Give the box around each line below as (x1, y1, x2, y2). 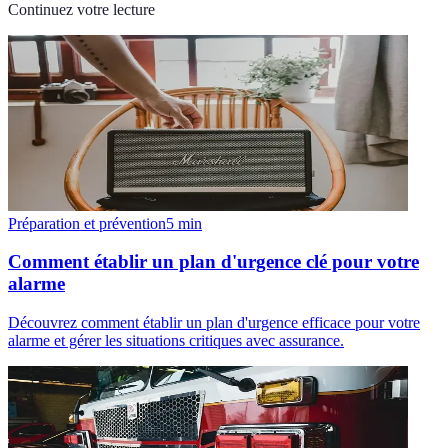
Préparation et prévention (8, 214, 166, 232)
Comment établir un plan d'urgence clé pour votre (8, 251, 419, 273)
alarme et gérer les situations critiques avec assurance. (8, 332, 344, 350)
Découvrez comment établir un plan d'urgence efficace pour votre (8, 314, 420, 332)
